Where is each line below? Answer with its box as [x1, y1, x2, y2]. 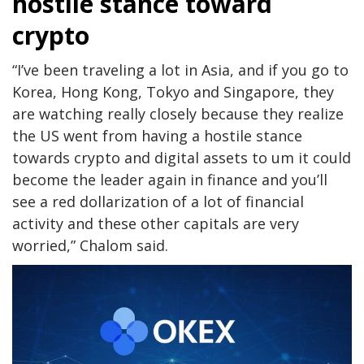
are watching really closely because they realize [12, 104, 344, 124]
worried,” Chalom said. [12, 236, 168, 256]
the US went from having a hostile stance [12, 126, 302, 146]
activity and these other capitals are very [12, 214, 299, 234]
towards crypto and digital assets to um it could [12, 148, 351, 168]
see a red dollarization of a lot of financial [12, 192, 304, 212]
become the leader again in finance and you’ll [12, 170, 327, 190]
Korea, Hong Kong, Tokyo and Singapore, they [12, 82, 334, 102]
